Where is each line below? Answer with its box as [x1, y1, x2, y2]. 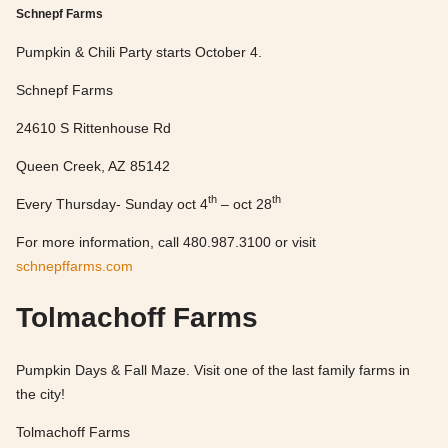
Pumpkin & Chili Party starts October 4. [16, 43, 262, 60]
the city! [16, 385, 65, 402]
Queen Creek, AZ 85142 [16, 157, 170, 174]
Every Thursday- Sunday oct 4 [16, 195, 208, 212]
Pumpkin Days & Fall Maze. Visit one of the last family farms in [16, 361, 410, 378]
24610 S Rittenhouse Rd [16, 119, 171, 136]
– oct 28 [217, 195, 272, 212]
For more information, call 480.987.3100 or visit [16, 233, 316, 250]
